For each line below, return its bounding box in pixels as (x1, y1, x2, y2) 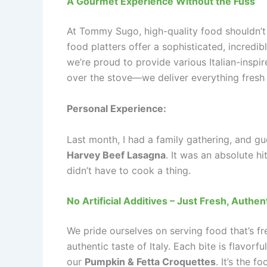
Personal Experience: (67, 103, 166, 114)
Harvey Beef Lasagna (67, 148, 166, 161)
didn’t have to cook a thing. (67, 164, 191, 176)
